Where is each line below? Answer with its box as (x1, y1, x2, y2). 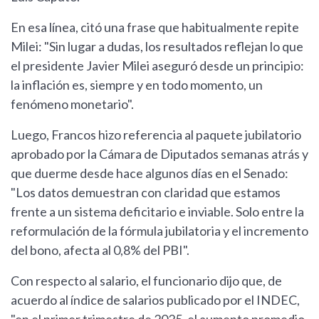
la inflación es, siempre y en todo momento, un (11, 77, 263, 93)
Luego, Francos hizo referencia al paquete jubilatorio (11, 127, 301, 143)
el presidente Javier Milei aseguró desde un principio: (11, 58, 304, 74)
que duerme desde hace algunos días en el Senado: (11, 165, 288, 182)
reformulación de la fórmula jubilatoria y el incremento (11, 223, 308, 239)
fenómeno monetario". (11, 96, 134, 113)
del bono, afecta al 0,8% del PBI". (11, 242, 189, 258)
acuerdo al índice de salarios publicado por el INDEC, (11, 292, 300, 308)
